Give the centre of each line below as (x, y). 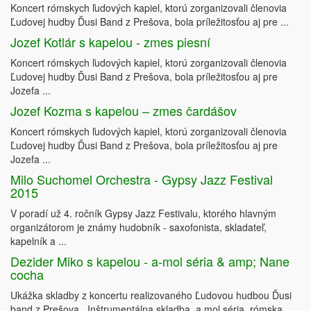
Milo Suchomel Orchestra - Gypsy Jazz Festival (142, 179)
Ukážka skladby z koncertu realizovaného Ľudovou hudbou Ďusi (151, 295)
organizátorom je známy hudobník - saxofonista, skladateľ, (138, 227)
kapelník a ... (39, 241)
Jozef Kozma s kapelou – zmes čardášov (124, 111)
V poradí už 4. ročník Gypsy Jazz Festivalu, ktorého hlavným (143, 213)
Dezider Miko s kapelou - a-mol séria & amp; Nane (150, 261)
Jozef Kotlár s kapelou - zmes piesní (110, 42)
